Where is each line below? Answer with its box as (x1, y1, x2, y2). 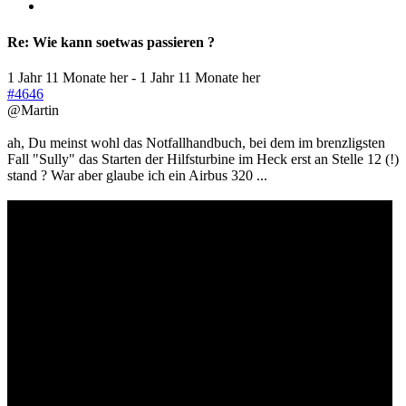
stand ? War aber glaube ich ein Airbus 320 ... (7, 167, 267, 183)
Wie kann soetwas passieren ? (29, 34, 215, 50)
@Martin (7, 101, 59, 118)
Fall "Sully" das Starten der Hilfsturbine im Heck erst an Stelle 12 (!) (7, 150, 399, 167)
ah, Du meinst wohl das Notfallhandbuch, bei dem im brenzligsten (7, 134, 385, 150)
